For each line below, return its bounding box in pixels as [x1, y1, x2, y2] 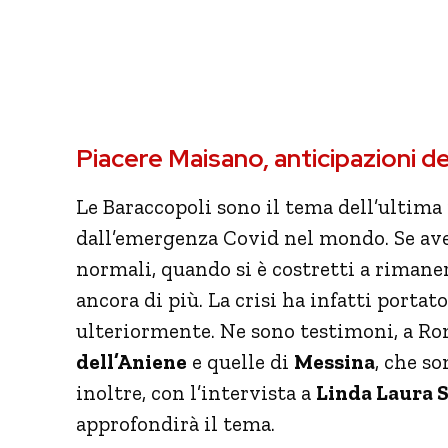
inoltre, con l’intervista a [76, 379, 316, 405]
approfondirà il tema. [76, 410, 275, 436]
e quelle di [187, 348, 294, 374]
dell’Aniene [76, 348, 187, 374]
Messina [294, 348, 375, 374]
